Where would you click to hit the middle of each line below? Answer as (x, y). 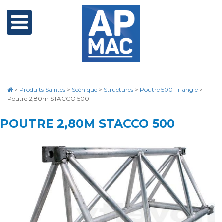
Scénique (84, 89)
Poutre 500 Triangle (169, 89)
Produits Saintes (42, 89)
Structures (118, 89)
